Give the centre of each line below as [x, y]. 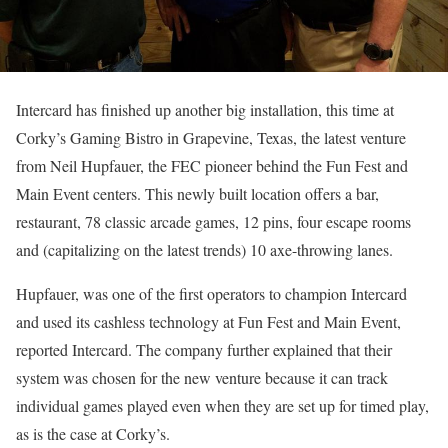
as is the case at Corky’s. [93, 433]
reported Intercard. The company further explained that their [204, 349]
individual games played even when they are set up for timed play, [222, 405]
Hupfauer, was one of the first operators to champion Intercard [211, 293]
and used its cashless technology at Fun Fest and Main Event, [208, 321]
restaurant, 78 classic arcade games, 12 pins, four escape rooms [213, 221]
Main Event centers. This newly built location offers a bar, [197, 193]
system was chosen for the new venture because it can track [202, 377]
